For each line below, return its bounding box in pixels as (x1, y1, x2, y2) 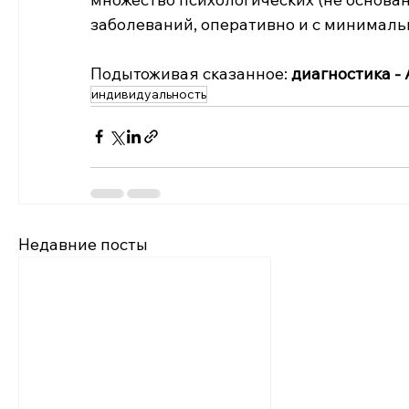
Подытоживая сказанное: (90, 62, 292, 84)
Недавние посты (17, 233, 148, 255)
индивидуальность (91, 85, 207, 102)
